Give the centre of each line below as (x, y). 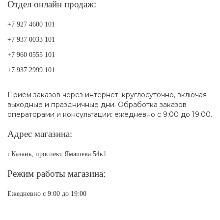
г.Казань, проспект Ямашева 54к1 (57, 154)
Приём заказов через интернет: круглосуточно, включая (107, 95)
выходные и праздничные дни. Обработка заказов (97, 105)
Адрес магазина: (40, 134)
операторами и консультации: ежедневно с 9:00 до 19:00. (110, 115)
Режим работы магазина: (56, 174)
